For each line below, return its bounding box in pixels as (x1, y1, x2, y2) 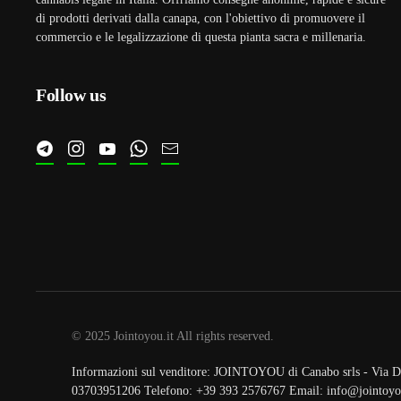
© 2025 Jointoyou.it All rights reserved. (72, 329, 274, 343)
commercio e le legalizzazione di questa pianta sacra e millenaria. (36, 30, 366, 44)
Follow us (36, 85, 107, 105)
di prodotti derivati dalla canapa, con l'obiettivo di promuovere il (36, 12, 365, 25)
